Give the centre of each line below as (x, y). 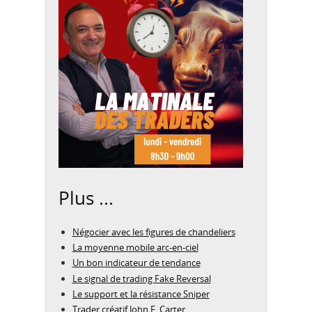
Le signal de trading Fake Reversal (141, 278)
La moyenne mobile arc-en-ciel (135, 248)
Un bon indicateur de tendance (136, 263)
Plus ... (86, 198)
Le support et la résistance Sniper (141, 294)
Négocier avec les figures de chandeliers (154, 232)
